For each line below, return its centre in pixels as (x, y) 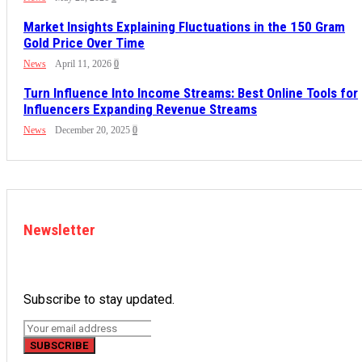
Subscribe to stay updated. (99, 300)
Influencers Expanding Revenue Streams (140, 109)
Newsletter (59, 230)
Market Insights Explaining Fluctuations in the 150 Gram (184, 27)
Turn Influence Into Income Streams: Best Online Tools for (191, 93)
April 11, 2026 (83, 64)
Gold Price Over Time (84, 43)
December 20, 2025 (93, 130)
